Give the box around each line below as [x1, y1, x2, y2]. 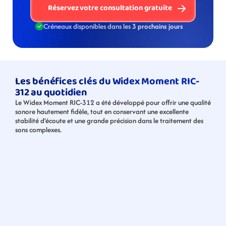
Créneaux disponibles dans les [43, 21, 132, 31]
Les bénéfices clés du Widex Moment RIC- [15, 73, 200, 89]
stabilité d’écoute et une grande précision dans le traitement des [15, 116, 203, 126]
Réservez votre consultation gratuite [48, 2, 172, 14]
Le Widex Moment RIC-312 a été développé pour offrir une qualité [15, 97, 211, 107]
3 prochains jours [132, 21, 183, 31]
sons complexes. [15, 125, 62, 135]
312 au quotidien [15, 84, 87, 100]
